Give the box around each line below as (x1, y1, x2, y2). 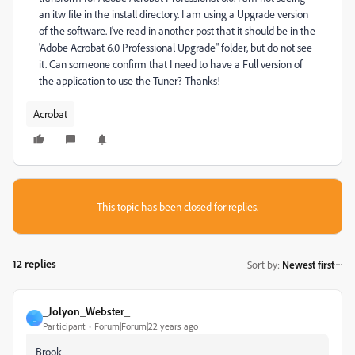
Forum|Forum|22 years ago (94, 320, 198, 332)
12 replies (13, 257, 56, 270)
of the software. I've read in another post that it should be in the (39, 24, 315, 37)
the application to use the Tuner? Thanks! (39, 74, 220, 87)
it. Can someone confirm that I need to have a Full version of (39, 57, 303, 71)
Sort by (247, 258, 277, 271)
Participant (43, 320, 86, 332)
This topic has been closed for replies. (97, 200, 258, 213)
